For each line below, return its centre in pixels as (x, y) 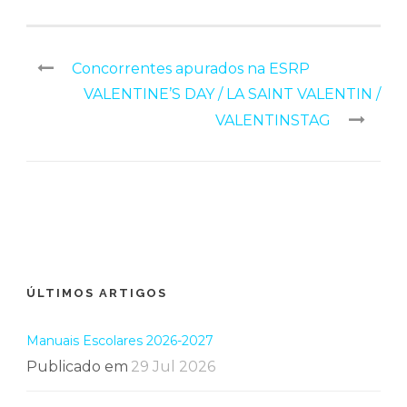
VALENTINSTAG (273, 120)
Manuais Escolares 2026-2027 (120, 341)
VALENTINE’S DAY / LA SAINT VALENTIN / (232, 94)
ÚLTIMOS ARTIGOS (97, 293)
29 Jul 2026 (173, 367)
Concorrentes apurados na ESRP (191, 69)
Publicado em (77, 367)
